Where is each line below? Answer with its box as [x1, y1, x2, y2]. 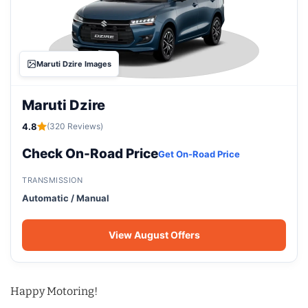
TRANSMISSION [22, 175, 82, 185]
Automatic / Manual [22, 192, 109, 203]
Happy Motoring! [10, 284, 98, 298]
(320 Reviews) [47, 120, 103, 131]
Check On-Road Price [22, 145, 158, 162]
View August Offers [108, 228, 200, 241]
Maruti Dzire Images [36, 58, 111, 69]
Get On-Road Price [158, 148, 240, 159]
